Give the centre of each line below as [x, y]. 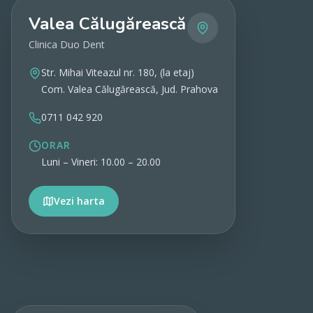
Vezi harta [79, 201]
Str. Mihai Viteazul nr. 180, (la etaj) [118, 72]
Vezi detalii [177, 234]
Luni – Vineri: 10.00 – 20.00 [101, 162]
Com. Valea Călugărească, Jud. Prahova [130, 89]
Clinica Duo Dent [67, 44]
